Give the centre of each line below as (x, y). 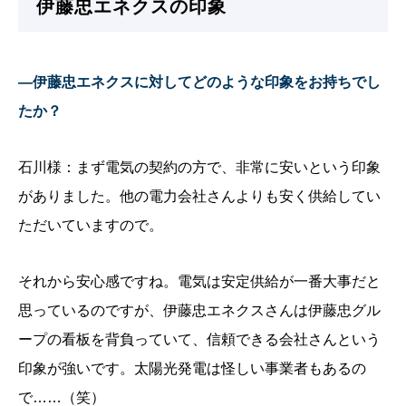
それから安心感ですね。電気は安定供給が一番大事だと (199, 282)
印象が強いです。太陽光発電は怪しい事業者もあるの (192, 369)
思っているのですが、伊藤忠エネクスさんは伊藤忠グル (199, 311)
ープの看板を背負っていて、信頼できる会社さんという (199, 340)
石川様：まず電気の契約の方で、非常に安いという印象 (199, 168)
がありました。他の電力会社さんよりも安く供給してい (199, 197)
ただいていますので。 (91, 226)
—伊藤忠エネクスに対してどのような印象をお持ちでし (199, 82)
